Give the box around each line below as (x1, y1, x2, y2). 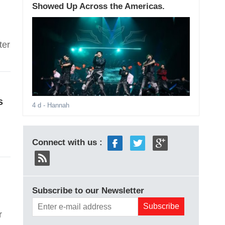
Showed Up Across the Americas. (32, 2, 165, 12)
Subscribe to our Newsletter (32, 186, 144, 196)
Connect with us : (32, 138, 105, 148)
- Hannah (41, 101, 69, 109)
